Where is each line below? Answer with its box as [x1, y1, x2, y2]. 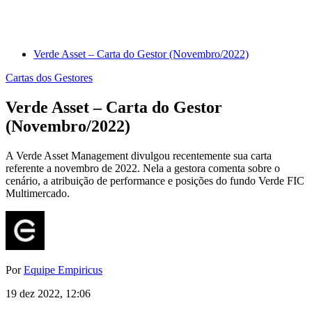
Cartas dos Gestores [6, 72, 93, 84]
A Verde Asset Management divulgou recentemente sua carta [6, 150, 272, 162]
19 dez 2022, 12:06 [6, 288, 91, 300]
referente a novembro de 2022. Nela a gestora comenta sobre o [6, 162, 280, 175]
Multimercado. [6, 187, 70, 200]
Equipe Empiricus [24, 264, 102, 276]
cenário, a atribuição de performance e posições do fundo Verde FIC [6, 175, 304, 187]
